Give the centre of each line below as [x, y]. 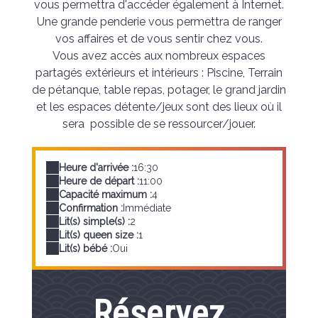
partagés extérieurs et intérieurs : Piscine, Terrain [159, 72]
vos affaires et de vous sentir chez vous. [159, 38]
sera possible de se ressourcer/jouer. [159, 124]
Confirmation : [91, 208]
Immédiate [147, 208]
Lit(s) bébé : [86, 248]
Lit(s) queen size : [99, 235]
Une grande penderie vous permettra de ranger [159, 21]
